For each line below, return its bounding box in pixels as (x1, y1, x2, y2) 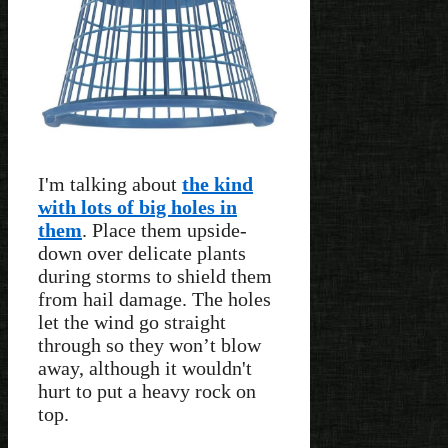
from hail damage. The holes (38, 288, 271, 311)
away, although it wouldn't (38, 357, 252, 380)
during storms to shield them (38, 265, 272, 288)
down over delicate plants (38, 242, 246, 265)
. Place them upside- (82, 219, 247, 242)
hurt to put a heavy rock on (38, 380, 256, 403)
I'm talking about (38, 173, 182, 196)
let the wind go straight (38, 311, 226, 334)
